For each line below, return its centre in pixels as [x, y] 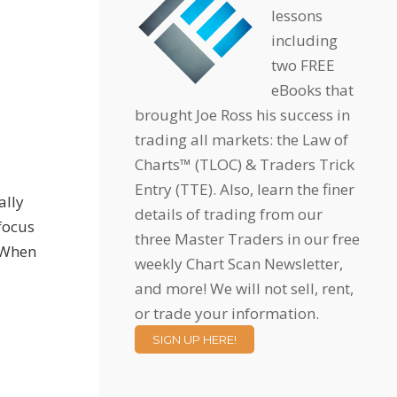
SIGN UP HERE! [195, 339]
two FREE [303, 65]
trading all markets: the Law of [241, 140]
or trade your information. [227, 313]
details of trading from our [229, 214]
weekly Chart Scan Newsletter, [239, 264]
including [304, 40]
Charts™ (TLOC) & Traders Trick [245, 164]
